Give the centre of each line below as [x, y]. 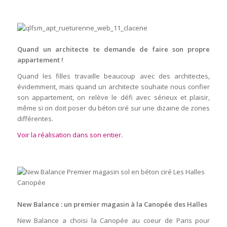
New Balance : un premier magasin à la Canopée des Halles [112, 204]
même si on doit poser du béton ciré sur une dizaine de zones [113, 108]
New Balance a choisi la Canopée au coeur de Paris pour [113, 220]
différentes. [35, 119]
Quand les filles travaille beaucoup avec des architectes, [113, 76]
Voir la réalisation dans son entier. [70, 135]
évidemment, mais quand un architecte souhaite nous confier [113, 87]
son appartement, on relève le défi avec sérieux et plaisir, [113, 98]
